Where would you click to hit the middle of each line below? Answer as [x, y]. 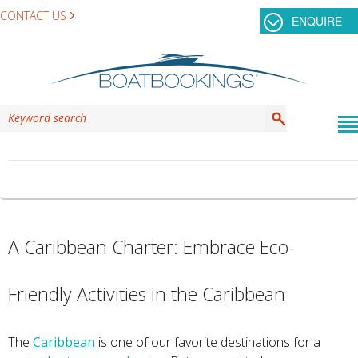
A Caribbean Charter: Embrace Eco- [151, 247]
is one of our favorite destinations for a [208, 342]
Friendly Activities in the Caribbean [147, 294]
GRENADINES [218, 179]
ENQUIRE [317, 21]
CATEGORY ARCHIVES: [93, 179]
